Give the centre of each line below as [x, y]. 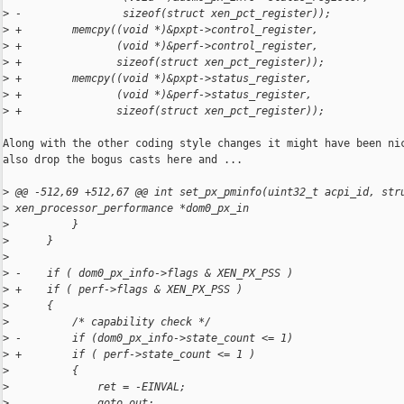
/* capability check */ [110, 322]
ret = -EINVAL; [97, 387]
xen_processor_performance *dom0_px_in [129, 209]
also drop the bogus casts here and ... [123, 160]
